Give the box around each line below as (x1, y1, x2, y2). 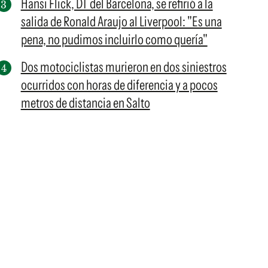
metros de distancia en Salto (20, 95, 150, 111)
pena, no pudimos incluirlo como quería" (20, 31, 208, 48)
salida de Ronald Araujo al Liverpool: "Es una (20, 13, 222, 30)
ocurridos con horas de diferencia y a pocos (20, 77, 218, 93)
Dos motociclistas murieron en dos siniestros (20, 59, 227, 75)
